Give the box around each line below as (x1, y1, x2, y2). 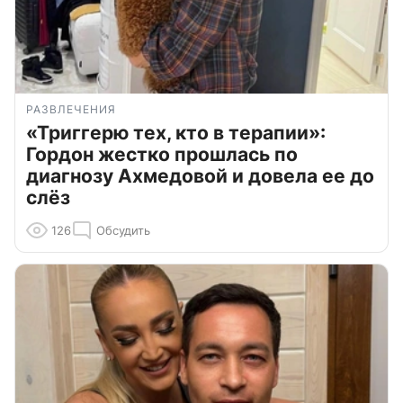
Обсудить (96, 222, 150, 237)
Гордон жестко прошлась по (26, 142, 298, 166)
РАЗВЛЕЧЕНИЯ (26, 102, 116, 116)
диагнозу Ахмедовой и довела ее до (26, 164, 374, 187)
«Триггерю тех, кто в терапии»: (26, 121, 326, 144)
